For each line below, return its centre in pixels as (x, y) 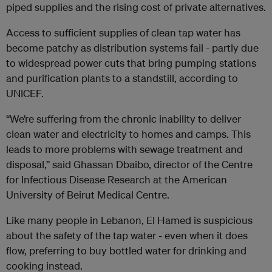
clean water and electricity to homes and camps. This (128, 134)
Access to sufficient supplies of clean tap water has (123, 33)
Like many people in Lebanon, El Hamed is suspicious (129, 220)
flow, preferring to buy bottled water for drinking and (126, 251)
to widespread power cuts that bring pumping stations (131, 63)
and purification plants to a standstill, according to (122, 78)
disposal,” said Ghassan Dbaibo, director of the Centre (129, 165)
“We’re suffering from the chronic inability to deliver (124, 119)
